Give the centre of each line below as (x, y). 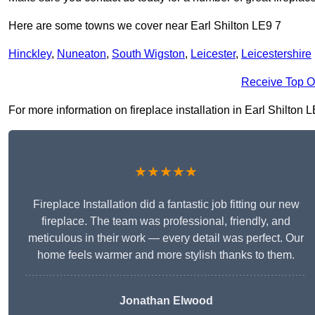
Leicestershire (276, 54)
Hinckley (30, 54)
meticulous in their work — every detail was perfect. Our (166, 238)
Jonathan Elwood (166, 301)
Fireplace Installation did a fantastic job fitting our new (166, 205)
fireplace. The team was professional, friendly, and (166, 221)
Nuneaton (82, 54)
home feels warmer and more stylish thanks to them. (166, 255)
